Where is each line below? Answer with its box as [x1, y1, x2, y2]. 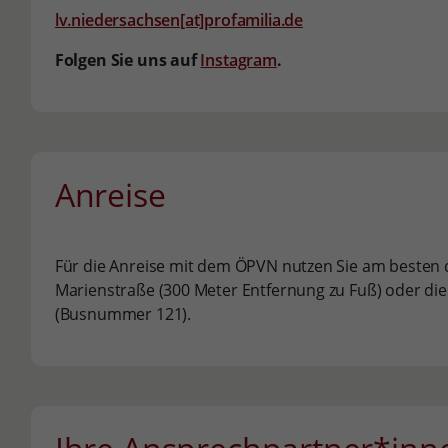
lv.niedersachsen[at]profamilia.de [54, 9, 303, 31]
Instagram [200, 49, 277, 71]
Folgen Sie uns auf [54, 49, 201, 71]
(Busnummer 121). [54, 303, 191, 325]
